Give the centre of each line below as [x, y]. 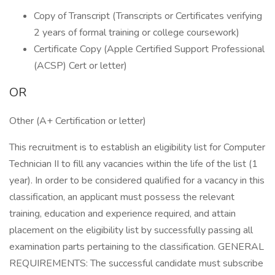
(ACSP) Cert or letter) [80, 66]
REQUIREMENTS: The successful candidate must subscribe [136, 263]
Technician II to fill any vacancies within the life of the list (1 [134, 164]
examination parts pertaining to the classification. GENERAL [137, 247]
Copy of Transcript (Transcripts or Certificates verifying [148, 16]
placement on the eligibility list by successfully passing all [131, 230]
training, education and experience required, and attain [122, 214]
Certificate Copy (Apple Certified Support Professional [149, 49]
